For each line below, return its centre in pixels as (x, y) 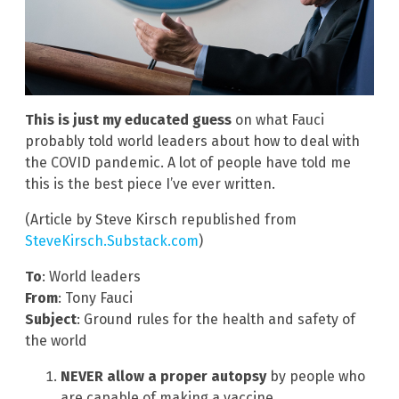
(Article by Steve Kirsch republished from (161, 219)
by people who (316, 376)
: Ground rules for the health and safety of (216, 319)
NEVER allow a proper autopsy (163, 376)
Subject (51, 319)
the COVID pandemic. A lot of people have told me (188, 162)
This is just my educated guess (128, 119)
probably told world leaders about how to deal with (192, 141)
